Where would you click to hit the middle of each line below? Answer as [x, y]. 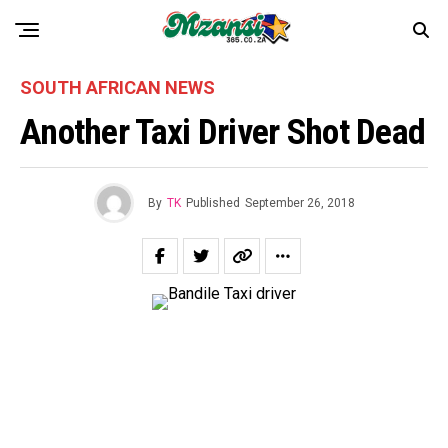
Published [212, 203]
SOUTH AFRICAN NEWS [117, 87]
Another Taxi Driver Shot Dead [223, 132]
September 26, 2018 [299, 203]
